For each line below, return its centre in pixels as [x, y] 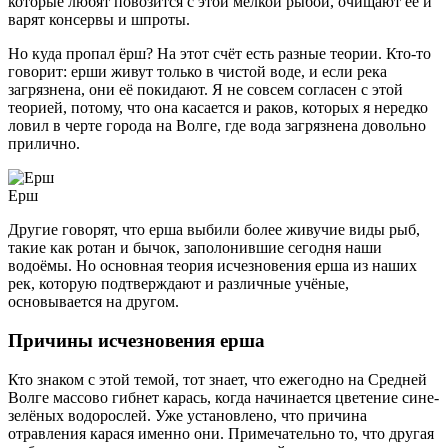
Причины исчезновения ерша [136, 341]
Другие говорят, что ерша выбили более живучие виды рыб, [214, 230]
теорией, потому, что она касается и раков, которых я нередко [218, 108]
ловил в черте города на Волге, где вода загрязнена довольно [217, 126]
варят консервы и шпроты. [99, 20]
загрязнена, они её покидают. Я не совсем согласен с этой [205, 90]
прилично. [44, 144]
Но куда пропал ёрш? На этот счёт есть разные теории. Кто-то [219, 54]
